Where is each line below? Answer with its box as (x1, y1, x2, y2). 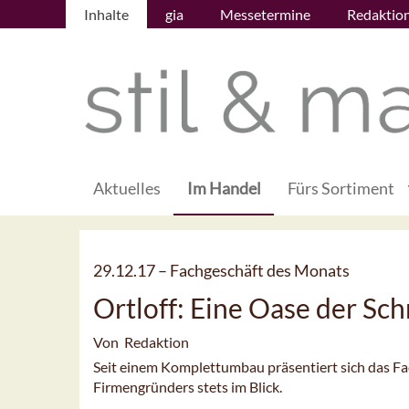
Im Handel (187, 178, 261, 199)
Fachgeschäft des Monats (170, 260, 350, 281)
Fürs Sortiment (288, 178, 394, 199)
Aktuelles (93, 178, 161, 199)
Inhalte (84, 5, 129, 23)
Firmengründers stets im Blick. (93, 378, 282, 396)
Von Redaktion (93, 333, 189, 351)
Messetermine (220, 5, 310, 23)
